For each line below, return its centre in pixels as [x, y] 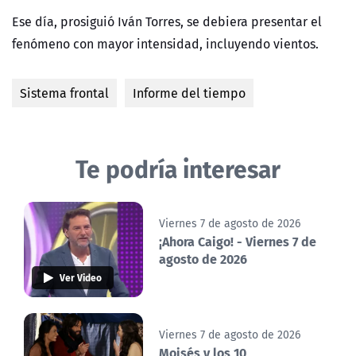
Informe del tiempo [189, 93]
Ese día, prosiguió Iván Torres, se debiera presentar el [167, 22]
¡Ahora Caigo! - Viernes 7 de [238, 242]
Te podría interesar [178, 168]
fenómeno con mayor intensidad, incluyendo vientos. [165, 44]
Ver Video [81, 278]
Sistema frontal [64, 93]
